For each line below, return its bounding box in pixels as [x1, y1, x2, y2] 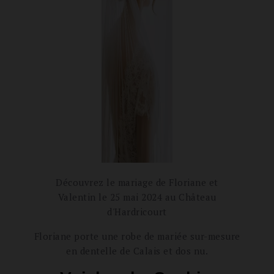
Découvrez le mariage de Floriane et [56, 176, 218, 188]
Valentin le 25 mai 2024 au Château [57, 191, 217, 203]
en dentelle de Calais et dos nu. [66, 245, 208, 257]
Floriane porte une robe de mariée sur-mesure [34, 230, 240, 242]
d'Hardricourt [107, 206, 167, 218]
